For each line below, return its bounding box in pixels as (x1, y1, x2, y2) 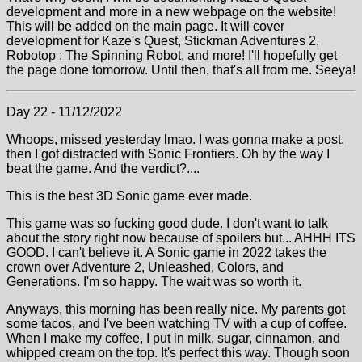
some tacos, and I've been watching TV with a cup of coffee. (6, 317, 347, 330)
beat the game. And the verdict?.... (6, 162, 200, 175)
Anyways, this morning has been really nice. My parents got (6, 302, 345, 316)
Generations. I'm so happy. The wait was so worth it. (6, 275, 301, 288)
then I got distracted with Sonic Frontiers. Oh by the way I (6, 147, 330, 161)
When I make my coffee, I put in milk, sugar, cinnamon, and (6, 331, 340, 345)
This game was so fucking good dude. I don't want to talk (6, 217, 328, 230)
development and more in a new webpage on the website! (6, 5, 336, 19)
